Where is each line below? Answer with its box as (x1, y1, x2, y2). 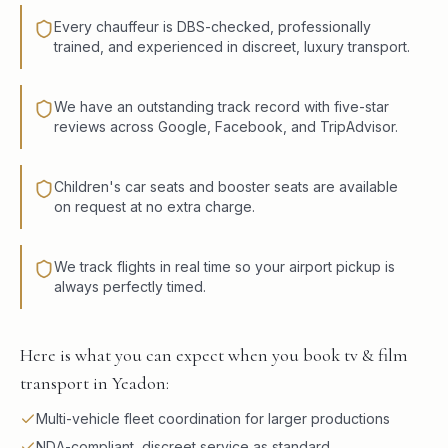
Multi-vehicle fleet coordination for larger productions (36, 410, 390, 427)
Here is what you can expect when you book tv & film (20, 344, 408, 366)
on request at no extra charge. (54, 198, 255, 215)
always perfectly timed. (54, 278, 206, 295)
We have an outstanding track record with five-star (54, 98, 389, 115)
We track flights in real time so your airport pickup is (54, 258, 395, 275)
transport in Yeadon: (20, 372, 169, 394)
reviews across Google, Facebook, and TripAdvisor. (54, 118, 398, 135)
